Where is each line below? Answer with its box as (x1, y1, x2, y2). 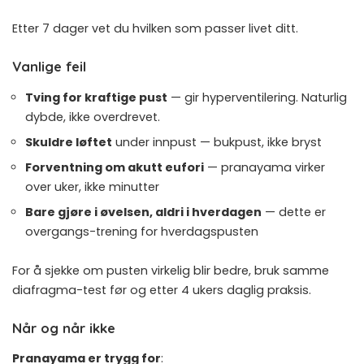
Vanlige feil (12, 58, 86, 76)
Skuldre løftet (25, 133, 112, 150)
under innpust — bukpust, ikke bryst (112, 133, 322, 150)
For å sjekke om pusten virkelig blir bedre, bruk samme (12, 262, 329, 279)
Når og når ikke (12, 318, 115, 336)
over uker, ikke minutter (25, 178, 159, 195)
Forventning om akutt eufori (25, 158, 204, 175)
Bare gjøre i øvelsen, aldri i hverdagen (25, 203, 262, 220)
